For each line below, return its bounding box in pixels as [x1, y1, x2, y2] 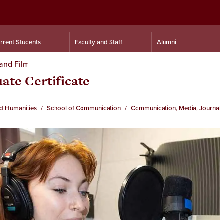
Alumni [157, 37, 176, 47]
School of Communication [47, 103, 121, 112]
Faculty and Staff [75, 37, 122, 47]
